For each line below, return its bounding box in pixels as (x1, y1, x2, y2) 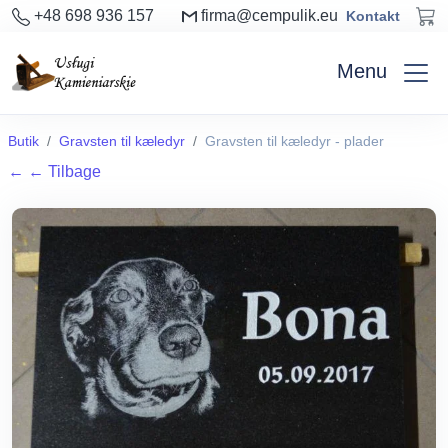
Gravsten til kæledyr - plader (205, 133, 384, 149)
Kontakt (346, 7, 400, 24)
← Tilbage (28, 163, 101, 180)
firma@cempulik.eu (197, 7, 338, 24)
